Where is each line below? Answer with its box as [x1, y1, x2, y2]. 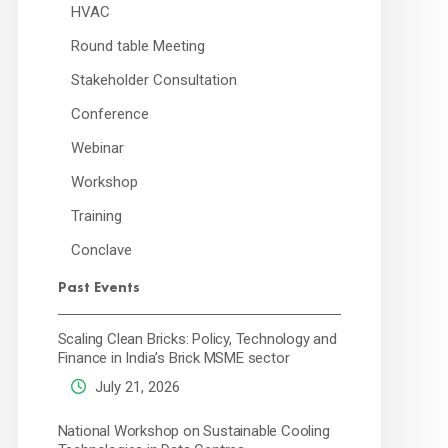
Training [70, 207, 122, 225]
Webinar [70, 139, 124, 157]
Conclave [70, 241, 132, 259]
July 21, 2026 [90, 378, 180, 396]
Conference [70, 105, 149, 123]
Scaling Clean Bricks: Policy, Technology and [57, 330, 337, 348]
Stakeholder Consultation [70, 71, 237, 89]
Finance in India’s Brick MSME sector [57, 349, 290, 367]
